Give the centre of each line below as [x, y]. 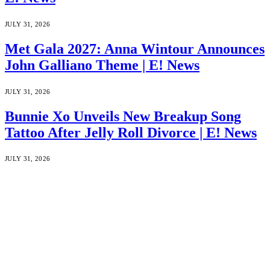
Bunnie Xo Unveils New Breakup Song [123, 116]
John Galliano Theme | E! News [102, 65]
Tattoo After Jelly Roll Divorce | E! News [131, 132]
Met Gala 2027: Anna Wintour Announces [135, 49]
